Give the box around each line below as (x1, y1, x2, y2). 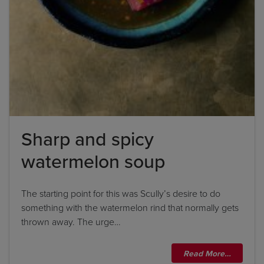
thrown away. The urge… (21, 214, 121, 229)
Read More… (183, 247, 231, 260)
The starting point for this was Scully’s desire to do (21, 186, 220, 200)
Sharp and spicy (21, 124, 154, 153)
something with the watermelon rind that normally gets (21, 200, 239, 214)
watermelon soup (21, 147, 165, 176)
